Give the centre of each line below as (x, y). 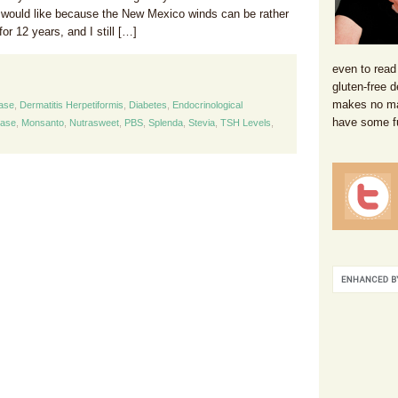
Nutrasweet (94, 123)
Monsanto (43, 123)
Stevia (202, 123)
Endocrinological (207, 105)
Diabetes (148, 105)
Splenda (166, 123)
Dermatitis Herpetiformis (72, 105)
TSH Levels (246, 123)
